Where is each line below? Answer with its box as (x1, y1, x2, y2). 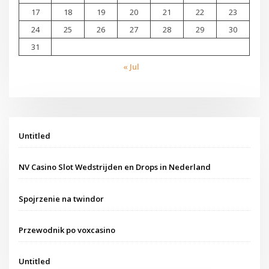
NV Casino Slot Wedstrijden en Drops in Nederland (19, 162, 211, 173)
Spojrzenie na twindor (19, 193, 104, 204)
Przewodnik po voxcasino (19, 224, 116, 235)
